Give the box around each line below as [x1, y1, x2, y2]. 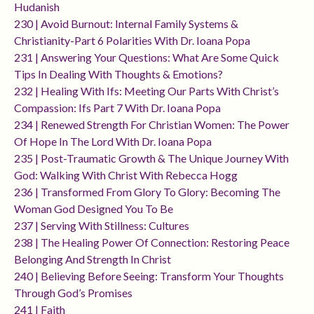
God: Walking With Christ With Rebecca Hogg [14, 168, 238, 182]
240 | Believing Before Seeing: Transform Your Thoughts [14, 269, 284, 283]
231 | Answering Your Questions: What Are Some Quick [14, 50, 279, 64]
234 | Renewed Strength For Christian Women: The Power [14, 118, 289, 132]
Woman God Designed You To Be [14, 202, 173, 216]
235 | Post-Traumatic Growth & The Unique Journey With [14, 151, 289, 165]
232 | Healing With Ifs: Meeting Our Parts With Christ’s [14, 84, 279, 98]
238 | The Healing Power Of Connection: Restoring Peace [14, 235, 289, 250]
